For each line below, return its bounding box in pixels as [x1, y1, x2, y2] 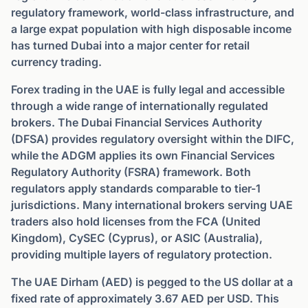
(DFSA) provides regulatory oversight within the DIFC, [11, 132, 294, 146]
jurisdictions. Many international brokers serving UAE [11, 198, 293, 212]
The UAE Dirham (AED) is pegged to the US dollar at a [11, 275, 293, 289]
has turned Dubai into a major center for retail [11, 38, 250, 52]
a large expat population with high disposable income [11, 22, 291, 36]
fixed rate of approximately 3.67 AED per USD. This [11, 291, 279, 305]
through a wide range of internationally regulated [11, 99, 268, 113]
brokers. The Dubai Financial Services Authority [11, 115, 262, 129]
